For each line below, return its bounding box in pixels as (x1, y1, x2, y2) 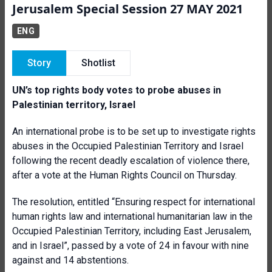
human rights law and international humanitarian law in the (12, 211, 253, 222)
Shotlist (81, 57, 115, 69)
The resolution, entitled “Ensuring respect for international (12, 196, 255, 208)
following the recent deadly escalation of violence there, (12, 155, 250, 166)
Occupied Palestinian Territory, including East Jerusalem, (12, 225, 251, 237)
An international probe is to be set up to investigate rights (12, 126, 256, 137)
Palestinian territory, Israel (12, 99, 135, 110)
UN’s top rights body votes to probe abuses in (12, 84, 221, 96)
